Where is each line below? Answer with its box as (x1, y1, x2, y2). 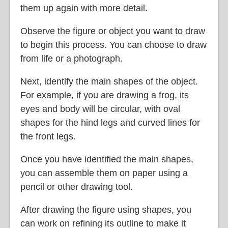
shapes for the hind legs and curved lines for (20, 117, 200, 128)
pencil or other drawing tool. (20, 181, 133, 192)
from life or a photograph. (20, 53, 123, 64)
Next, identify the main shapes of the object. (20, 76, 198, 87)
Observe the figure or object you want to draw (20, 25, 205, 36)
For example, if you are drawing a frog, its (20, 90, 189, 100)
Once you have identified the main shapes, (20, 154, 193, 164)
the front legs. (20, 131, 76, 141)
